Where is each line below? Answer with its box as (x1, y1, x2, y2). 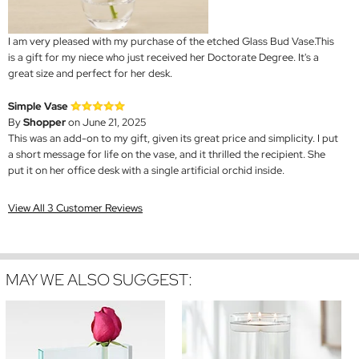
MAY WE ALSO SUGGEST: (6, 268, 192, 290)
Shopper (23, 115, 66, 129)
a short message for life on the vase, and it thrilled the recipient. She (8, 147, 325, 161)
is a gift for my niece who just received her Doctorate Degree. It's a (8, 50, 319, 64)
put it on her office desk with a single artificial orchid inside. (8, 163, 284, 177)
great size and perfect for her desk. (8, 66, 172, 80)
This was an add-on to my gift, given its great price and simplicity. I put (8, 131, 338, 145)
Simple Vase (8, 99, 68, 113)
